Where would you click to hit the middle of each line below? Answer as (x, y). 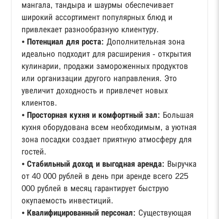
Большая (177, 115)
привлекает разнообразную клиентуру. (90, 30)
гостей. (34, 152)
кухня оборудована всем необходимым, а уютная (109, 127)
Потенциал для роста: (66, 42)
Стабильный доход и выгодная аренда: (96, 164)
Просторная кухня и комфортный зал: (94, 115)
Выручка (181, 164)
